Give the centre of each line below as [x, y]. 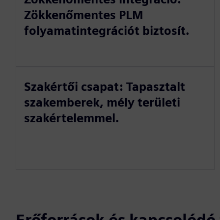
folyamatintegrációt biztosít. [107, 31]
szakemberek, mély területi [102, 102]
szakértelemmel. [72, 118]
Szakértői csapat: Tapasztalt [105, 87]
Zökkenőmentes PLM [84, 15]
